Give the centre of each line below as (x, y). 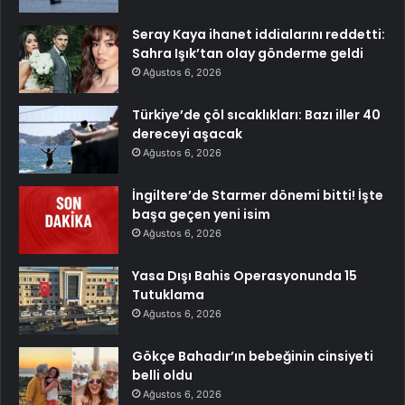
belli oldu (162, 376)
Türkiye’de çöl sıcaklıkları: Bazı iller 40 (256, 115)
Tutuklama (168, 295)
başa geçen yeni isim (201, 215)
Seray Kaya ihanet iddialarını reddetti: (259, 35)
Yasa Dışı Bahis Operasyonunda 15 (245, 276)
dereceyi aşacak (187, 134)
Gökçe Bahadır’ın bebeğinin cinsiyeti (253, 357)
